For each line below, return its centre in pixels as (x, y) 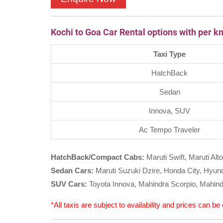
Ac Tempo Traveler (169, 129)
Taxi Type (169, 54)
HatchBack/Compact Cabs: (98, 157)
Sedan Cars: (72, 171)
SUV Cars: (69, 184)
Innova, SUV (169, 111)
